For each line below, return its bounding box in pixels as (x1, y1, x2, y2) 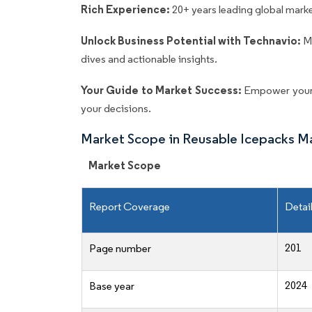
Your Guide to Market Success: (81, 83, 244, 97)
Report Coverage (89, 200, 170, 214)
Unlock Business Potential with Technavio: (81, 33, 304, 48)
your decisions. (81, 102, 151, 116)
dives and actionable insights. (81, 52, 217, 66)
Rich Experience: (81, 2, 170, 17)
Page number (89, 242, 151, 256)
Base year (89, 279, 134, 293)
